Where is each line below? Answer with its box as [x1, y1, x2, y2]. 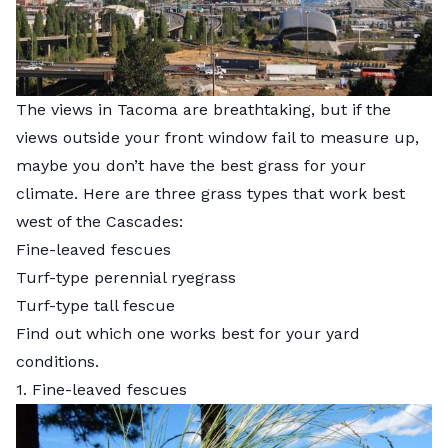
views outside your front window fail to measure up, [16, 127, 419, 147]
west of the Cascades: [16, 211, 183, 231]
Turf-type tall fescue [16, 295, 175, 315]
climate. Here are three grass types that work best [16, 183, 405, 203]
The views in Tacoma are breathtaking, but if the [16, 99, 391, 119]
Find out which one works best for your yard [16, 323, 360, 343]
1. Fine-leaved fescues [16, 379, 187, 399]
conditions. [16, 351, 99, 371]
